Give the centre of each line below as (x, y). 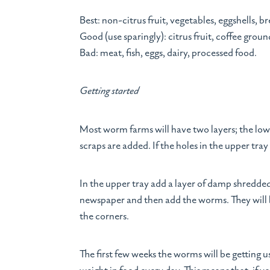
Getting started (109, 92)
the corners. (104, 216)
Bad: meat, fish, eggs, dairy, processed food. (168, 53)
